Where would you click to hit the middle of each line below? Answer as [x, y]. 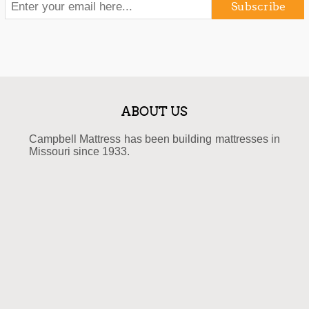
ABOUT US [154, 111]
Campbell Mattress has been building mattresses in [154, 139]
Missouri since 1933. [79, 151]
